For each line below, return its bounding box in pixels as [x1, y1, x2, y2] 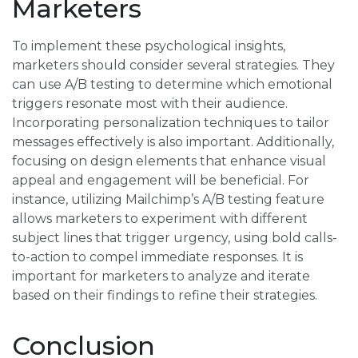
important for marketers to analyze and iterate [12, 268, 310, 284]
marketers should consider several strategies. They [12, 58, 335, 74]
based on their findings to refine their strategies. [12, 288, 317, 304]
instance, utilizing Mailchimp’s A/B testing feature [12, 192, 324, 208]
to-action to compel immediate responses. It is [12, 249, 303, 265]
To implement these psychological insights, [12, 38, 285, 54]
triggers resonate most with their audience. [12, 96, 288, 112]
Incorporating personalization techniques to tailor [12, 115, 329, 131]
